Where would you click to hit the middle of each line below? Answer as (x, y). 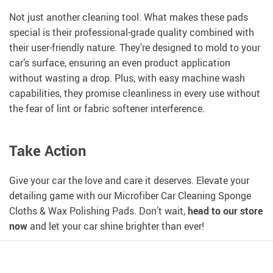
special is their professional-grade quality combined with (132, 33)
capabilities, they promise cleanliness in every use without (135, 94)
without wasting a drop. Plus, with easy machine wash (127, 78)
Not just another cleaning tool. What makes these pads (129, 17)
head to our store (225, 211)
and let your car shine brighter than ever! (116, 226)
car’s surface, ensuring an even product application (120, 63)
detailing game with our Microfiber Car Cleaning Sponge (130, 196)
